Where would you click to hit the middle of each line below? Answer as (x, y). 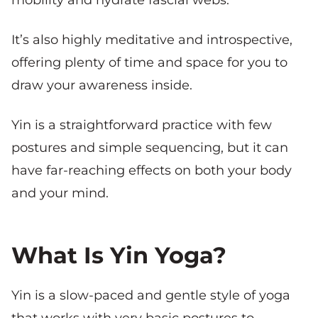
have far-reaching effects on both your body (152, 170)
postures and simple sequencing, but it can (150, 147)
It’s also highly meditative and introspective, (152, 39)
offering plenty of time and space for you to (149, 62)
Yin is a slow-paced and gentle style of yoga (151, 295)
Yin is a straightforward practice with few (142, 125)
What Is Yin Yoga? (119, 255)
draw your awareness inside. (102, 85)
